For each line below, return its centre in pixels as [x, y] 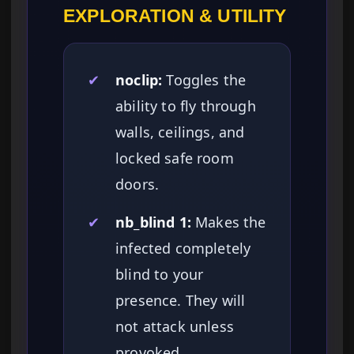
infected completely [183, 249]
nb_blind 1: [153, 222]
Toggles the [204, 80]
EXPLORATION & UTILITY [175, 16]
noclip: [139, 80]
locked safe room [175, 158]
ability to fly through [186, 106]
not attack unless [175, 327]
